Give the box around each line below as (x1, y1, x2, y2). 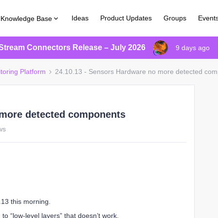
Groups (163, 14, 187, 22)
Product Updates (100, 14, 152, 22)
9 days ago (176, 44, 210, 52)
